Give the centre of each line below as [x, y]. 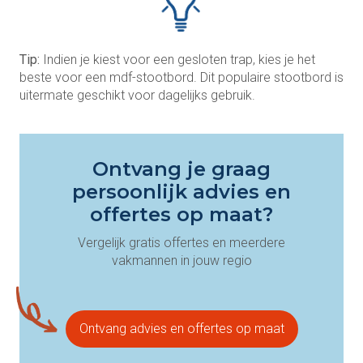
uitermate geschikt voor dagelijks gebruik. [137, 95]
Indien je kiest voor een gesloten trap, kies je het [177, 59]
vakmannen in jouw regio [181, 260]
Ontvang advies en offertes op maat [181, 328]
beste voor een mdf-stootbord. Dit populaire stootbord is [181, 77]
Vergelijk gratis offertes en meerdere [181, 242]
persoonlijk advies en [181, 191]
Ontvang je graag [181, 169]
